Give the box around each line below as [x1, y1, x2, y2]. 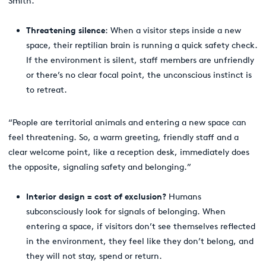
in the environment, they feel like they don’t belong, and [26, 236, 254, 246]
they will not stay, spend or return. [26, 251, 164, 261]
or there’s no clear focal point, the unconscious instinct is [26, 69, 252, 80]
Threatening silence [26, 25, 105, 36]
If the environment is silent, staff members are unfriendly [26, 55, 254, 65]
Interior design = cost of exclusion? [26, 191, 169, 202]
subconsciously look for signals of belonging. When [26, 206, 226, 217]
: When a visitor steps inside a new [105, 25, 241, 36]
